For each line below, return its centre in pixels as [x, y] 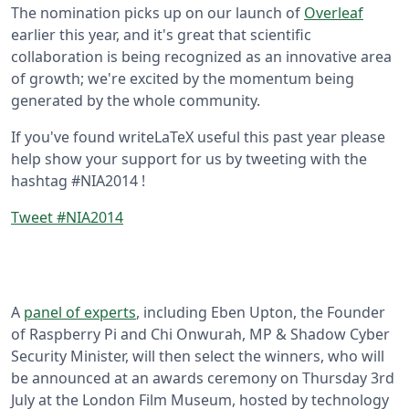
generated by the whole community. [136, 101]
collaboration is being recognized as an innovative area [201, 57]
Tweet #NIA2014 [67, 218]
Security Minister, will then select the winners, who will [198, 357]
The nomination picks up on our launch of [157, 13]
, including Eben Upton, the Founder [261, 313]
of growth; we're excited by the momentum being [183, 79]
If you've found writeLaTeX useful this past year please [198, 137]
